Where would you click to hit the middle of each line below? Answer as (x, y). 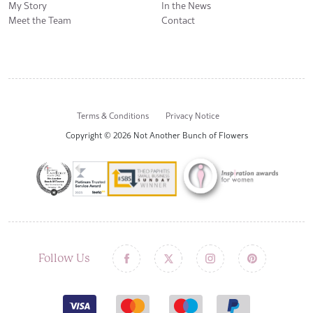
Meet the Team (40, 21)
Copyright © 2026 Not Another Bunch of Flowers (156, 136)
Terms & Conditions (113, 116)
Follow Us (64, 259)
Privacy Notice (192, 116)
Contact (178, 21)
